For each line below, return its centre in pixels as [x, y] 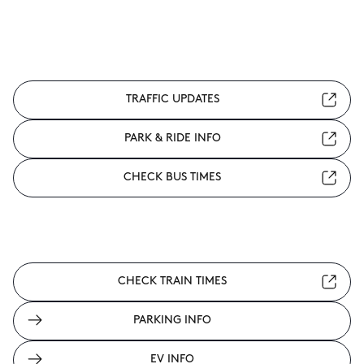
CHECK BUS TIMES [172, 178]
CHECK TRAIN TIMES [172, 282]
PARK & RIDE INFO [172, 139]
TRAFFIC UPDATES [172, 100]
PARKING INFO [172, 321]
